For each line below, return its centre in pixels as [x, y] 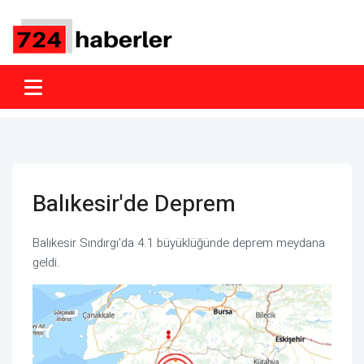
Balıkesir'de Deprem [134, 204]
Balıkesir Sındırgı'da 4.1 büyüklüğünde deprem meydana [179, 243]
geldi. [46, 262]
